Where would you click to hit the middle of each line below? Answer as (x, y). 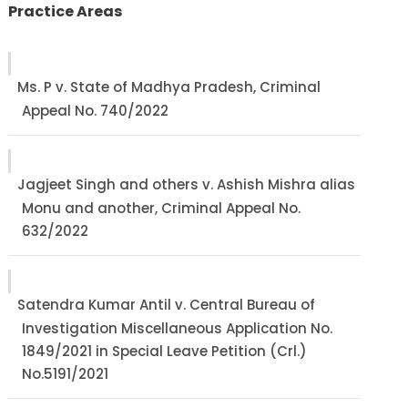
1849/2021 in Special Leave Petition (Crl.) (165, 351)
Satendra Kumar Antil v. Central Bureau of (167, 305)
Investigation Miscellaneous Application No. (178, 328)
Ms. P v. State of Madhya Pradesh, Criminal (169, 87)
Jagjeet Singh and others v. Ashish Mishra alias (187, 184)
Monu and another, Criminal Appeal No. (162, 208)
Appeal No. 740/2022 (96, 111)
